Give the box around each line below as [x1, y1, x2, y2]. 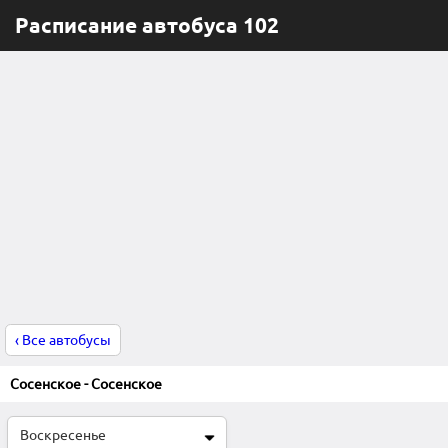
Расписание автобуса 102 [15, 13, 279, 37]
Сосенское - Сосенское [10, 376, 162, 392]
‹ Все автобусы [15, 332, 111, 348]
